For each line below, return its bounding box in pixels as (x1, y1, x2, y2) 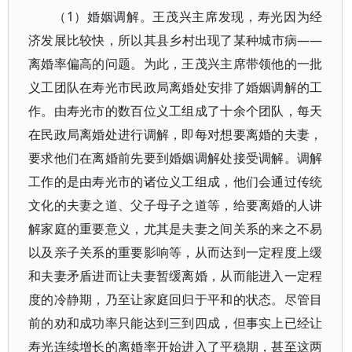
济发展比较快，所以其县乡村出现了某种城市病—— (28, 31, 323, 49)
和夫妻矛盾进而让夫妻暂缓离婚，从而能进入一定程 (28, 267, 323, 284)
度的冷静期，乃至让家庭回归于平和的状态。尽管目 (28, 291, 323, 308)
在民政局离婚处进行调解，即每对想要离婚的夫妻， (28, 126, 323, 143)
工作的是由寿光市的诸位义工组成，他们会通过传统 (28, 173, 323, 190)
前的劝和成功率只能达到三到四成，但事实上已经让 (28, 314, 323, 332)
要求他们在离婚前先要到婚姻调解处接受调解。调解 (28, 149, 323, 167)
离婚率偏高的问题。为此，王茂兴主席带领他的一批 (28, 55, 323, 72)
